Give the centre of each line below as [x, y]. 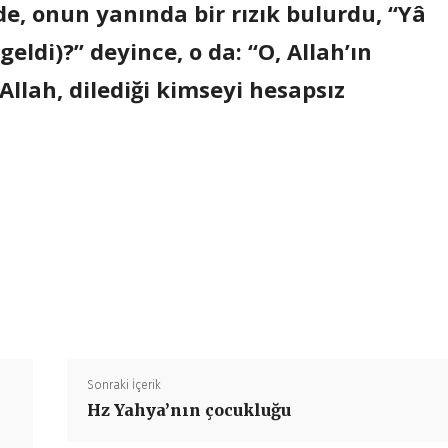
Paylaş [188, 292]
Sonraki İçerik [123, 385]
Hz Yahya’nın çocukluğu [188, 410]
